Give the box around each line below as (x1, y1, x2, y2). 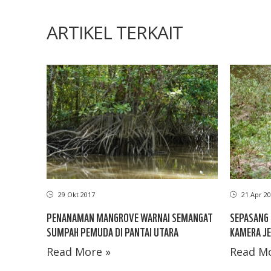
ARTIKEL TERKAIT (47, 20, 183, 45)
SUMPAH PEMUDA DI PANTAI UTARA (47, 223, 178, 239)
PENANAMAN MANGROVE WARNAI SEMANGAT (47, 209, 213, 224)
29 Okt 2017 (56, 189, 95, 199)
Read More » (47, 244, 111, 259)
